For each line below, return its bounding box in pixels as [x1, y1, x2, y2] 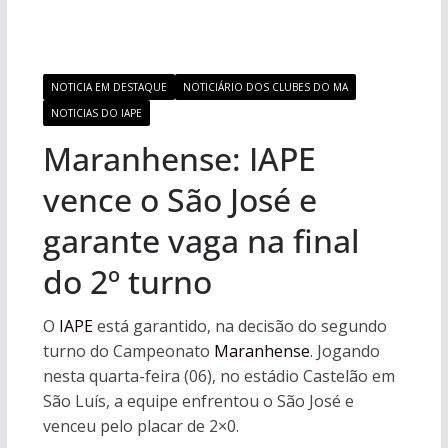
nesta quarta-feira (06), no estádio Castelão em [42, 365, 395, 387]
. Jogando [309, 340, 380, 362]
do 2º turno [42, 260, 220, 303]
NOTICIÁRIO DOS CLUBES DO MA [182, 80, 348, 94]
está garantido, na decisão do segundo [96, 315, 387, 337]
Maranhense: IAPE [42, 137, 316, 180]
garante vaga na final [42, 219, 360, 262]
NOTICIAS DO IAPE [50, 106, 142, 120]
